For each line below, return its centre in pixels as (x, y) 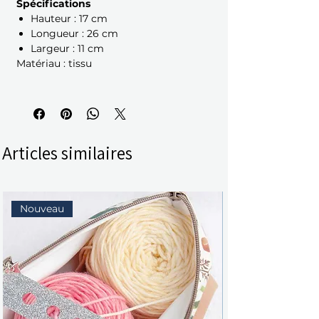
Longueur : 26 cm (74, 34)
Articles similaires (67, 153)
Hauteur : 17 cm (69, 19)
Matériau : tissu (54, 64)
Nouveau (42, 208)
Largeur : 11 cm (67, 49)
